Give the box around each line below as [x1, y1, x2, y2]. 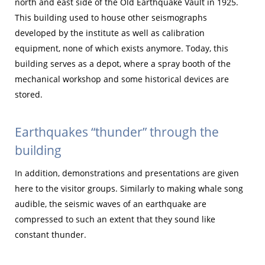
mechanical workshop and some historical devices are [15, 73, 229, 85]
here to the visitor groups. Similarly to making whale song [15, 183, 243, 195]
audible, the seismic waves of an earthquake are [15, 198, 206, 210]
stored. [15, 89, 43, 101]
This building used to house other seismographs [15, 12, 207, 24]
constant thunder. [15, 229, 86, 241]
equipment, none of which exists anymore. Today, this [15, 43, 228, 54]
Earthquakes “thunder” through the [15, 124, 219, 141]
